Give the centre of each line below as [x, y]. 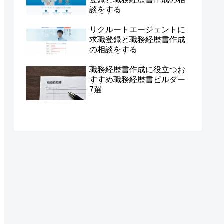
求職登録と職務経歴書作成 [137, 39]
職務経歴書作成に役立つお [137, 70]
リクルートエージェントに [137, 29]
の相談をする [113, 49]
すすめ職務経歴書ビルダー [137, 80]
